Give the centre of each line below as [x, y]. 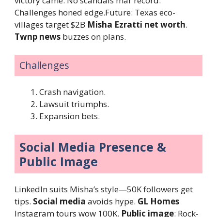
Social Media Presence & [93, 147]
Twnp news [38, 36]
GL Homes [158, 201]
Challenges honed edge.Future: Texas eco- [95, 12]
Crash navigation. [72, 92]
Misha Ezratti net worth [136, 24]
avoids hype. [112, 201]
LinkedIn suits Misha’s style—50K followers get [104, 189]
